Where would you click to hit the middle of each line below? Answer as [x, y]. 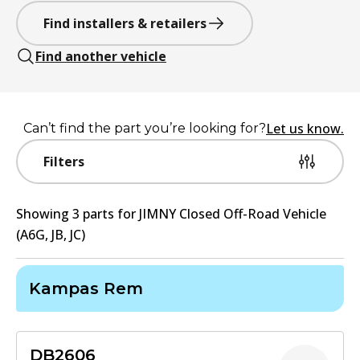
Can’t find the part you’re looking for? [145, 128]
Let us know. [305, 129]
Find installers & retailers [125, 23]
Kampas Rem [86, 288]
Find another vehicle [101, 56]
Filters [64, 162]
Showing [44, 214]
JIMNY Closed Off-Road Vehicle [233, 214]
